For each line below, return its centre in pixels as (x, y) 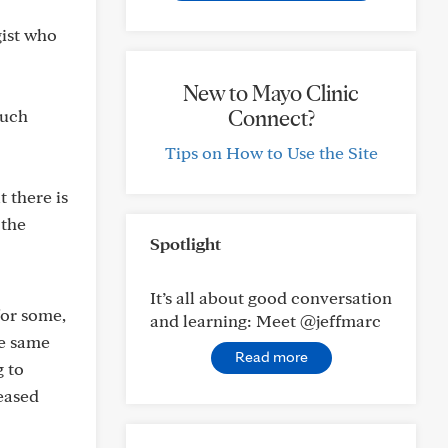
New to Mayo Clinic (271, 93)
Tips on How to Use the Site (271, 152)
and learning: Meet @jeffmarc (265, 320)
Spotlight (185, 243)
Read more (271, 356)
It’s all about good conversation (271, 297)
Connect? (271, 118)
